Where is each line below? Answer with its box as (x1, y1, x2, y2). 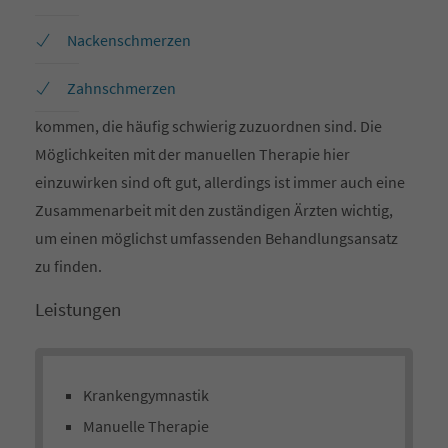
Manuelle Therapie (83, 416, 209, 436)
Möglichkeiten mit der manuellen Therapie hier (35, 144, 350, 164)
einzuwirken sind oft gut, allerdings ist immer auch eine (35, 172, 405, 192)
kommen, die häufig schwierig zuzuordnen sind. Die (35, 116, 382, 136)
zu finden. (35, 256, 102, 276)
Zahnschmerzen (67, 78, 176, 98)
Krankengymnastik (83, 385, 209, 405)
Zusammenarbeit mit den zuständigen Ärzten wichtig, (35, 200, 393, 220)
